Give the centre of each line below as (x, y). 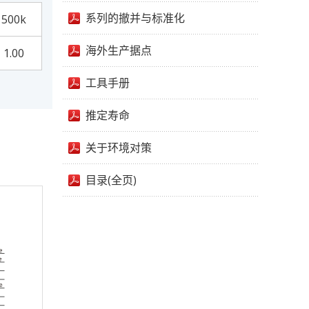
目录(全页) (111, 180)
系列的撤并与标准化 (135, 18)
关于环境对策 (119, 148)
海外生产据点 (119, 50)
